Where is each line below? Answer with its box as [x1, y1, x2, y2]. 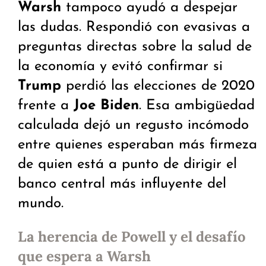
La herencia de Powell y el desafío [18, 227, 246, 246]
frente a [18, 99, 74, 113]
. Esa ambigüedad [139, 99, 255, 113]
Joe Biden [74, 99, 139, 113]
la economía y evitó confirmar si [18, 59, 223, 74]
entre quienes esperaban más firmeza [18, 138, 257, 153]
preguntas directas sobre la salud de [18, 40, 252, 55]
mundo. [18, 197, 64, 211]
